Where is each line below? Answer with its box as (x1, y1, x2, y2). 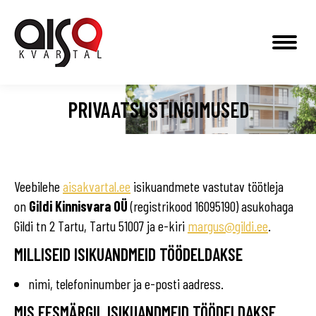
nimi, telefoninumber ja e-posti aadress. (28, 275, 224, 292)
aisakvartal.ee (63, 178, 130, 195)
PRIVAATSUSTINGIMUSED (67, 97, 249, 122)
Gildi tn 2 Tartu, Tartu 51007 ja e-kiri (14, 217, 188, 234)
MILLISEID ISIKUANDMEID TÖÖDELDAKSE (14, 244, 243, 265)
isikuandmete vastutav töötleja (130, 178, 284, 195)
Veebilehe (14, 178, 63, 195)
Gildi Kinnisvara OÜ (29, 197, 128, 214)
